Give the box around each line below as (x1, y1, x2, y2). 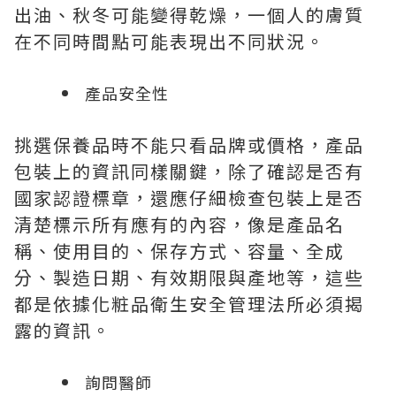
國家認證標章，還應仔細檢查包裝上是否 (14, 185, 364, 210)
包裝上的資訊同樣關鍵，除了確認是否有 (14, 158, 364, 184)
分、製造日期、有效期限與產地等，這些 (14, 264, 364, 290)
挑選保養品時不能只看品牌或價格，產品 (14, 132, 364, 157)
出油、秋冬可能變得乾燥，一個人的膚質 (14, 2, 364, 27)
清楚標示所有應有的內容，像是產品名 (14, 211, 345, 237)
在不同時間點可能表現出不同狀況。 (14, 28, 325, 54)
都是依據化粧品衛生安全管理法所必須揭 (14, 291, 364, 316)
